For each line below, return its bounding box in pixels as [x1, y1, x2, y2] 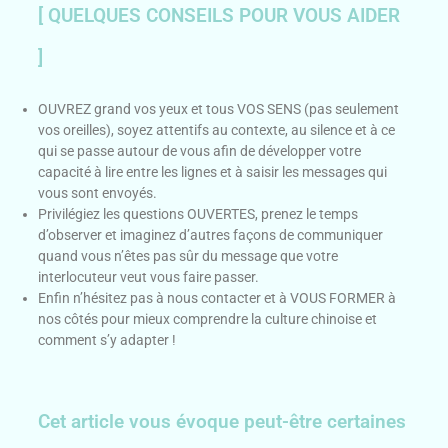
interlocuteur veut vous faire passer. [38, 268, 260, 285]
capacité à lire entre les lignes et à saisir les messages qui [38, 163, 388, 180]
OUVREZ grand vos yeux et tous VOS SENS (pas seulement [38, 100, 400, 117]
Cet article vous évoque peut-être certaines [38, 409, 407, 433]
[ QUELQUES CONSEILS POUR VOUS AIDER [38, 3, 401, 27]
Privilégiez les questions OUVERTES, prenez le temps [38, 205, 359, 222]
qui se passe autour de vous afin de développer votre [38, 142, 362, 159]
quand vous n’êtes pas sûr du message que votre [38, 247, 339, 264]
